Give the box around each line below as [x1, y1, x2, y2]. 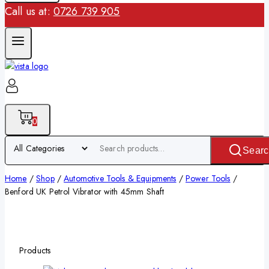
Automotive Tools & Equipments [64, 172, 177, 184]
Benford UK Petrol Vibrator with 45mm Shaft [5, 185, 165, 198]
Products [19, 244, 51, 256]
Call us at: [5, 3, 53, 19]
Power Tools [185, 172, 231, 184]
